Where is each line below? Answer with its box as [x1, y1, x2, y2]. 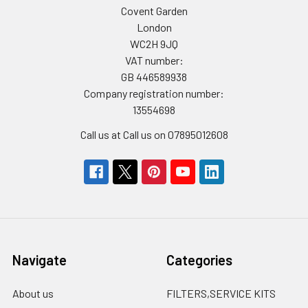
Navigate [12, 252, 67, 269]
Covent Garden [120, 4, 188, 18]
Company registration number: [84, 87, 224, 100]
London [136, 21, 172, 34]
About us [12, 287, 54, 300]
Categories [166, 252, 232, 269]
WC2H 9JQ [130, 37, 178, 51]
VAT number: [124, 54, 184, 67]
